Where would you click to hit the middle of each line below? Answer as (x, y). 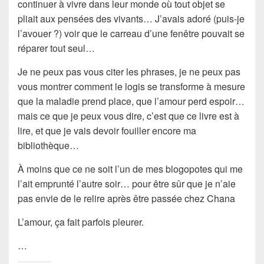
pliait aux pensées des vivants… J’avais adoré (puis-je (131, 18)
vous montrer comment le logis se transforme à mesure (131, 86)
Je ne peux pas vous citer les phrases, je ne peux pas (129, 71)
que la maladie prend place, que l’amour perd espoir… (131, 101)
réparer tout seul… (57, 48)
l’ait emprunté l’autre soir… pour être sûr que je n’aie (127, 183)
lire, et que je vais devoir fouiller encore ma (107, 130)
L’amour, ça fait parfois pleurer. (81, 222)
